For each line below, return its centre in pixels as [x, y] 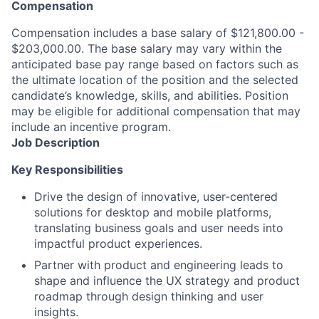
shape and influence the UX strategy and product [167, 281]
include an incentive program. [91, 127]
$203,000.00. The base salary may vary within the [147, 48]
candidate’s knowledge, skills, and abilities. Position [150, 95]
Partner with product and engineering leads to [159, 265]
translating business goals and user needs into [159, 228]
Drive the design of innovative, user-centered [156, 197]
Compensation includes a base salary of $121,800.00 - [158, 33]
